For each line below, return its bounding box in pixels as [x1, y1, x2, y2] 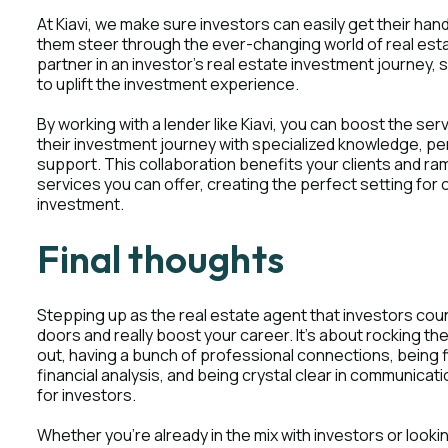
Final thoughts [37, 235, 285, 283]
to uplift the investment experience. [37, 73, 300, 95]
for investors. [37, 384, 137, 406]
